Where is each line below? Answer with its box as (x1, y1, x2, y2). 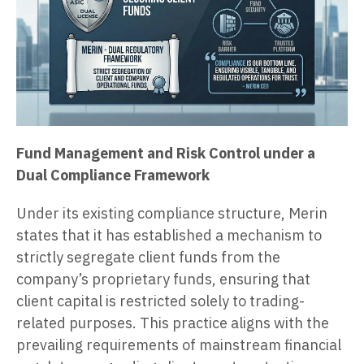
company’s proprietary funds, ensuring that (16, 269, 310, 288)
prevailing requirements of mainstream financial (16, 335, 341, 354)
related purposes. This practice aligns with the (16, 313, 329, 332)
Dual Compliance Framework (16, 165, 210, 184)
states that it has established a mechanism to (16, 225, 322, 245)
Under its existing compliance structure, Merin (16, 203, 327, 223)
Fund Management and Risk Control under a (16, 143, 315, 162)
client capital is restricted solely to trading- (16, 291, 305, 310)
